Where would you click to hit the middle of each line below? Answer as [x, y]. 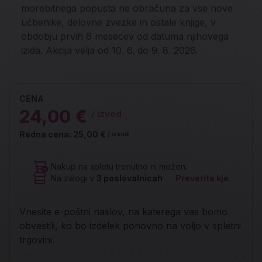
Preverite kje [202, 178]
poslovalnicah [132, 178]
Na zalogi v [74, 178]
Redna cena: [46, 134]
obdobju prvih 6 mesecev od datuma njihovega [125, 36]
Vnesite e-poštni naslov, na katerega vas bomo [123, 212]
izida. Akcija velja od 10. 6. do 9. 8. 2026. [109, 50]
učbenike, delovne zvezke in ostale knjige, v [118, 22]
